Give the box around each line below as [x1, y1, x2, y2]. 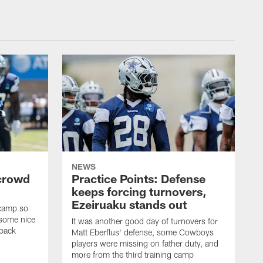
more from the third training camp [72, 249, 194, 260]
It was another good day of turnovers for [72, 216, 218, 227]
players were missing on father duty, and [72, 238, 218, 249]
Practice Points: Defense [72, 171, 205, 186]
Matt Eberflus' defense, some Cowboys [72, 227, 214, 238]
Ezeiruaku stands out [72, 197, 187, 212]
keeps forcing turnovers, [72, 184, 207, 199]
